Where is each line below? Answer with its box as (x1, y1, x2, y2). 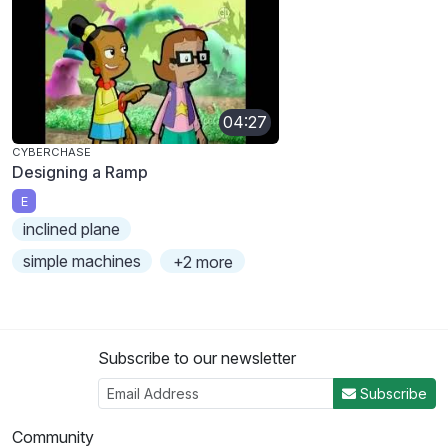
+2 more (172, 252, 233, 273)
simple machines (23, 251, 142, 272)
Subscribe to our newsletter (98, 348, 296, 369)
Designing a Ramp (12, 161, 148, 182)
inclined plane (23, 219, 121, 240)
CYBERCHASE (12, 144, 91, 159)
